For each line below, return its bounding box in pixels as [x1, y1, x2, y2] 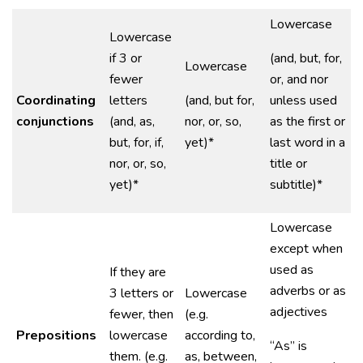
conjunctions [16, 113, 94, 130]
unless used [270, 92, 337, 109]
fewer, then [109, 305, 173, 323]
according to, [185, 327, 255, 344]
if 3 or [109, 49, 142, 67]
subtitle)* [270, 176, 322, 194]
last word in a [270, 134, 345, 152]
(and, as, [109, 113, 155, 130]
